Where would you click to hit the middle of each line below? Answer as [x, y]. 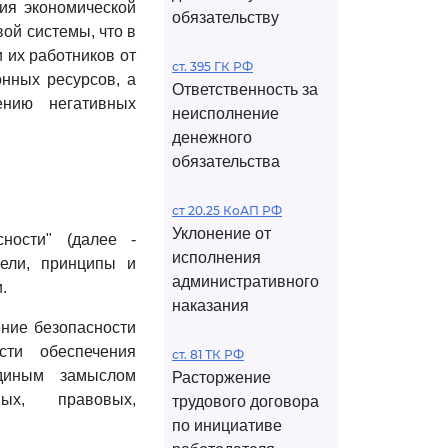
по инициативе [227, 425]
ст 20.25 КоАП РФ [227, 210]
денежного [212, 137]
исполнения [216, 257]
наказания [210, 305]
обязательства [226, 161]
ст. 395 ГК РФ [212, 66]
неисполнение [225, 113]
